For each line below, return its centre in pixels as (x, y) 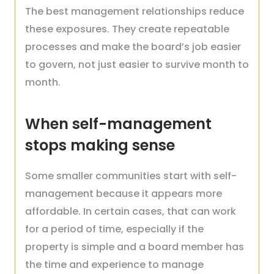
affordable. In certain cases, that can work (131, 211)
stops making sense (100, 145)
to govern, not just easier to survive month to (137, 65)
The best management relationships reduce (135, 11)
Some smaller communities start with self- (131, 176)
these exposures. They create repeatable (127, 29)
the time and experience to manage (114, 265)
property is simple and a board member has (135, 247)
